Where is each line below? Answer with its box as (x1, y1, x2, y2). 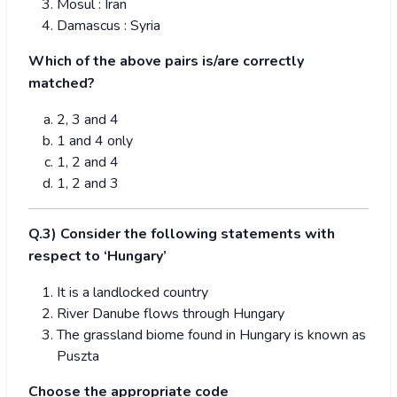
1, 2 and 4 (57, 152, 119, 173)
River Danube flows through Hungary (57, 304, 284, 324)
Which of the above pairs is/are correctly (28, 51, 304, 72)
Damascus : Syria (57, 16, 160, 36)
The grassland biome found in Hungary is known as (57, 325, 366, 346)
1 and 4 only (57, 131, 133, 152)
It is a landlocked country (57, 283, 208, 303)
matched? (28, 74, 95, 94)
